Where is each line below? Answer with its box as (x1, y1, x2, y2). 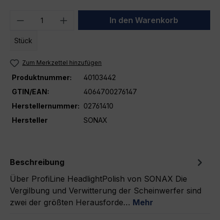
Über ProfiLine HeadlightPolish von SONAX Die (10, 173, 187, 184)
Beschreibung (10, 157, 64, 167)
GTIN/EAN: (12, 87, 49, 96)
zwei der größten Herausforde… (10, 197, 133, 207)
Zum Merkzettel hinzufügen (22, 58, 102, 66)
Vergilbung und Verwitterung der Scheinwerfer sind (10, 185, 201, 195)
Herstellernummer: (12, 101, 80, 110)
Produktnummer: (12, 73, 72, 82)
